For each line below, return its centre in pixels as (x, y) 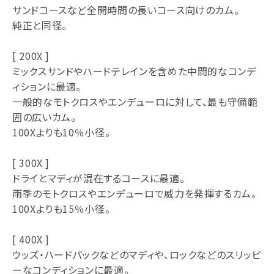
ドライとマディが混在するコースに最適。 (99, 178)
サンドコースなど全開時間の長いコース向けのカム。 (126, 9)
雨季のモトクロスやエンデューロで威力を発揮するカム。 (135, 193)
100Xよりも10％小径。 (61, 132)
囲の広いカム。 (44, 117)
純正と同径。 (40, 25)
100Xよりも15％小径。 (61, 208)
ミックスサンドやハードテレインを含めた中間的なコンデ (134, 71)
